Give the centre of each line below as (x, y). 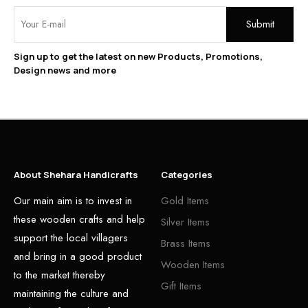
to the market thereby (59, 275)
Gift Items (181, 286)
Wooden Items (193, 264)
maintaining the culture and (71, 293)
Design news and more (65, 70)
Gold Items (185, 200)
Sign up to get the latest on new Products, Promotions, (138, 56)
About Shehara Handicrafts (76, 174)
